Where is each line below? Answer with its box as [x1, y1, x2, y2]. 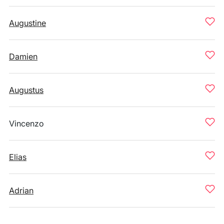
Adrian [9, 185, 33, 195]
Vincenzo [9, 118, 44, 128]
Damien [9, 51, 37, 61]
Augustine [9, 18, 46, 28]
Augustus [9, 85, 43, 95]
